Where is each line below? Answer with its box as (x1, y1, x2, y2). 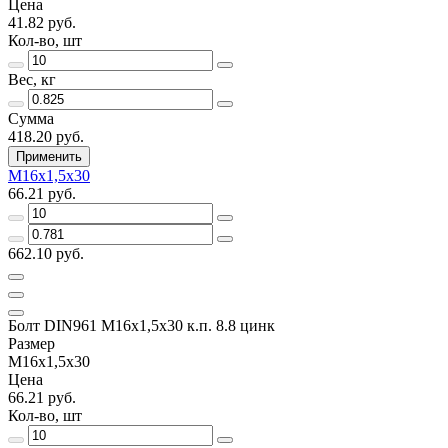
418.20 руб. (8, 127, 84, 145)
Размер (8, 334, 55, 352)
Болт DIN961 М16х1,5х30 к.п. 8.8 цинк (8, 316, 275, 334)
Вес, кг (8, 70, 56, 88)
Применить (16, 148, 82, 164)
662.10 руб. (8, 244, 84, 262)
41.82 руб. (8, 13, 76, 31)
